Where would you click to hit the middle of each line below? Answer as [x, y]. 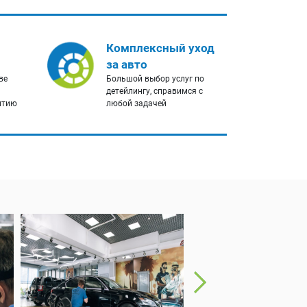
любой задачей [136, 104]
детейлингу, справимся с [154, 91]
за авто [126, 65]
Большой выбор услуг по [155, 79]
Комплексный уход [160, 48]
